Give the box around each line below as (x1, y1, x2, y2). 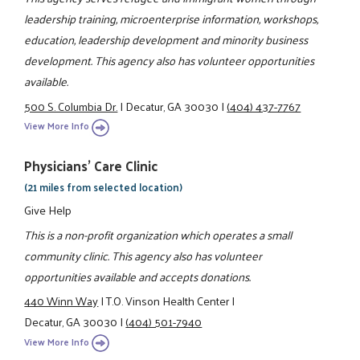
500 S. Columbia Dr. (24, 95, 118, 117)
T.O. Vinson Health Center (106, 290, 230, 312)
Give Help (24, 199, 72, 221)
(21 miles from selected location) (24, 178, 183, 197)
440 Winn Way (24, 290, 99, 312)
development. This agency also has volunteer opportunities (24, 50, 315, 72)
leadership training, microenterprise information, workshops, (24, 8, 319, 30)
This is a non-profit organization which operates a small (24, 223, 292, 245)
